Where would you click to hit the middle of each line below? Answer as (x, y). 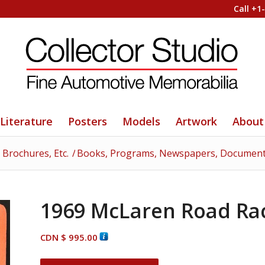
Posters (88, 121)
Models (142, 121)
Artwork (197, 121)
